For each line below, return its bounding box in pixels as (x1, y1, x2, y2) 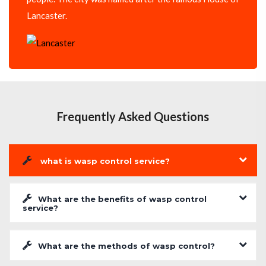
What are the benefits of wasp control (38, 194, 207, 204)
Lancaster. (27, 10, 67, 21)
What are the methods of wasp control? (38, 241, 215, 251)
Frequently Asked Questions (57, 109, 209, 124)
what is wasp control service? (38, 156, 170, 166)
